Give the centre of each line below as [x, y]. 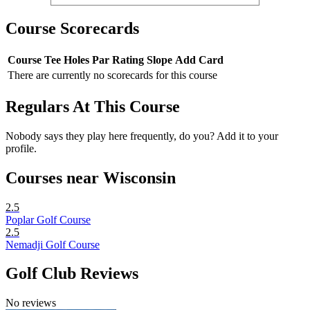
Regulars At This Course [93, 106]
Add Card [199, 60]
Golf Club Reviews [72, 274]
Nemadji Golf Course [53, 244]
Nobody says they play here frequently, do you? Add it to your [142, 136]
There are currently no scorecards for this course [112, 75]
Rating [128, 60]
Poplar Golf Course [48, 219]
